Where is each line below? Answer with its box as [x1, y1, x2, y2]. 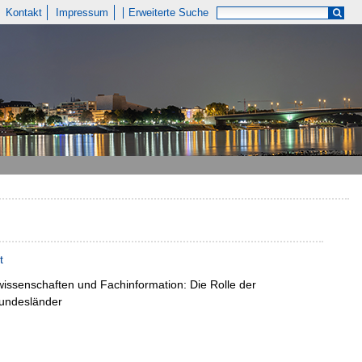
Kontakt [5, 6, 42, 19]
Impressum [56, 6, 109, 19]
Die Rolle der [190, 278, 256, 292]
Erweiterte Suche [128, 6, 209, 19]
